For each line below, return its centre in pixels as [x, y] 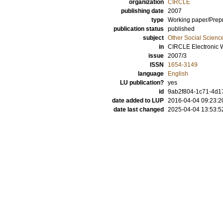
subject [153, 38]
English [178, 74]
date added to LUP [138, 101]
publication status [139, 29]
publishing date [142, 11]
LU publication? [142, 83]
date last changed [139, 110]
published [181, 29]
